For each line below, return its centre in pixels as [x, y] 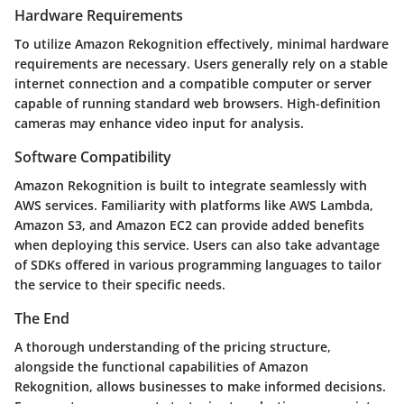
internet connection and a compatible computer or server [193, 84]
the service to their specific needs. [120, 285]
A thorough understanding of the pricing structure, [173, 347]
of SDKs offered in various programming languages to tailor [198, 265]
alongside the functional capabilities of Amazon [161, 367]
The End [42, 319]
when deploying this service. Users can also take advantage [197, 245]
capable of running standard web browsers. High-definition [197, 104]
